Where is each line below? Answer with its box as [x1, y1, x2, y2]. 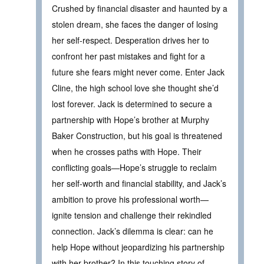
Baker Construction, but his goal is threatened [52, 130, 222, 142]
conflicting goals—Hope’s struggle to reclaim [52, 161, 217, 174]
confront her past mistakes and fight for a [52, 50, 205, 62]
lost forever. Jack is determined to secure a [52, 98, 212, 110]
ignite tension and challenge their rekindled [52, 209, 212, 222]
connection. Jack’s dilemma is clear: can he [52, 225, 213, 237]
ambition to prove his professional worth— [52, 193, 209, 206]
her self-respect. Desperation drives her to [52, 34, 209, 47]
